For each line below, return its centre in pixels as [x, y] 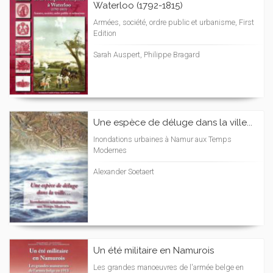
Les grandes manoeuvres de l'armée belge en [168, 267]
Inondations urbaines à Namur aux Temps [162, 139]
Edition [105, 33]
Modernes [110, 150]
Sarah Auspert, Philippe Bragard [147, 55]
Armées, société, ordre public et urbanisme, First [174, 22]
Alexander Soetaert [124, 172]
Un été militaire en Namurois [154, 250]
